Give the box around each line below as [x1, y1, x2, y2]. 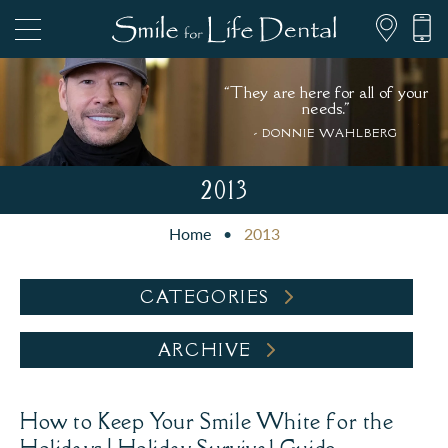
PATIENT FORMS [170, 234, 314, 258]
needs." [301, 97, 351, 118]
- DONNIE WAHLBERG [253, 124, 399, 140]
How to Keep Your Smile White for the [20, 407, 394, 435]
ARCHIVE [157, 338, 253, 361]
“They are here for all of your [224, 81, 429, 102]
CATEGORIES [140, 285, 270, 308]
